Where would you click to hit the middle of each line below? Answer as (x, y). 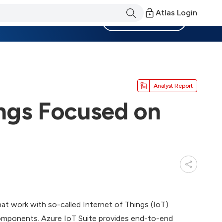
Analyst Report (173, 85)
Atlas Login (176, 13)
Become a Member (144, 21)
